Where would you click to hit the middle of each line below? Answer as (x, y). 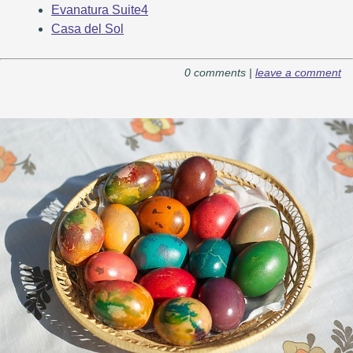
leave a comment (298, 72)
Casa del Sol (87, 28)
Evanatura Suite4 (100, 9)
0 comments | (220, 72)
